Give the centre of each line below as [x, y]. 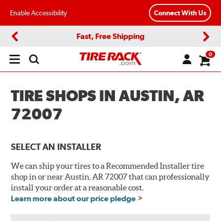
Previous [27, 45]
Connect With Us [180, 13]
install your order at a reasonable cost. [77, 188]
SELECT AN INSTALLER [56, 147]
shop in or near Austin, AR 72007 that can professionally [110, 177]
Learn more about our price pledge [74, 199]
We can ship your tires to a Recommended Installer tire [108, 166]
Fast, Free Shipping [110, 36]
